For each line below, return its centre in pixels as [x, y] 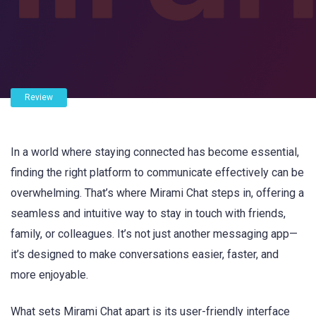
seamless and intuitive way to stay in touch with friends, [148, 213]
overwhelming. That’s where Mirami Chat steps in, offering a [157, 193]
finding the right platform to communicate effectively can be [157, 172]
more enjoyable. [49, 275]
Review [39, 97]
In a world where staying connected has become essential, [155, 152]
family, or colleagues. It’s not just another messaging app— [154, 234]
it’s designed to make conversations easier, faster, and [145, 254]
